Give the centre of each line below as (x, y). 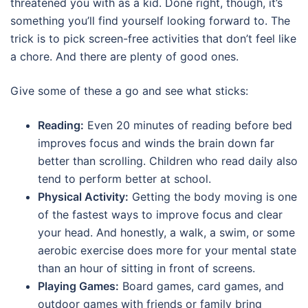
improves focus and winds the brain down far (156, 143)
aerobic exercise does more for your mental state (167, 250)
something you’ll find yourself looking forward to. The (150, 20)
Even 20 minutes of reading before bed (188, 125)
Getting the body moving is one (213, 196)
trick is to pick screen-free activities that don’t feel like (153, 38)
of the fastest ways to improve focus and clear (160, 214)
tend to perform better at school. (124, 178)
